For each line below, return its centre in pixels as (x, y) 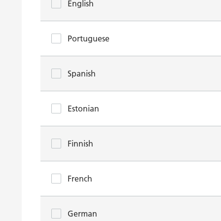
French (80, 179)
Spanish (82, 74)
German (82, 214)
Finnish (80, 144)
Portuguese (89, 38)
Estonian (83, 109)
